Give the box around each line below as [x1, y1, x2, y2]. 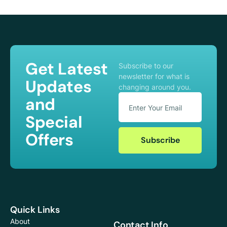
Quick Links [10, 204, 60, 216]
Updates [25, 76, 92, 98]
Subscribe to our [119, 61, 173, 70]
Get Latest [25, 58, 108, 80]
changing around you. [119, 83, 191, 92]
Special [25, 111, 83, 133]
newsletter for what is [119, 72, 190, 81]
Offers [25, 129, 73, 151]
